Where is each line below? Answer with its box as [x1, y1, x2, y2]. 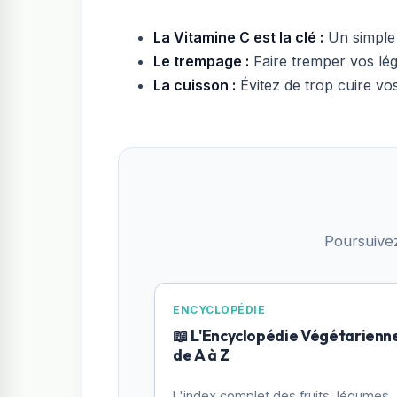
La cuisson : [153, 75, 236, 94]
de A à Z [173, 345, 230, 366]
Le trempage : [153, 51, 249, 70]
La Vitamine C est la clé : [153, 27, 323, 46]
